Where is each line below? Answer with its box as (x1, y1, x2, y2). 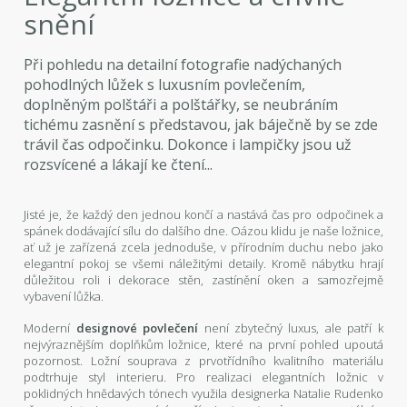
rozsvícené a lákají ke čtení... (24, 154, 213, 174)
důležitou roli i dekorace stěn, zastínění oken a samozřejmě (24, 271, 383, 288)
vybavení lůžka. (24, 287, 104, 304)
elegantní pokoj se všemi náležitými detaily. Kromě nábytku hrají (24, 254, 383, 272)
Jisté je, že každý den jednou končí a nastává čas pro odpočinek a (24, 205, 383, 223)
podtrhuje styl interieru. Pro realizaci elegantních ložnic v (24, 368, 383, 385)
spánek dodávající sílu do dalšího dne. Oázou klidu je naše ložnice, (24, 222, 383, 239)
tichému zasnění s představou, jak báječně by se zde (24, 114, 379, 134)
